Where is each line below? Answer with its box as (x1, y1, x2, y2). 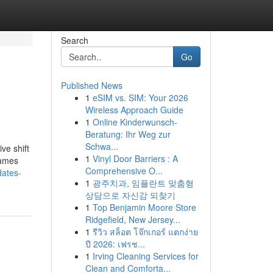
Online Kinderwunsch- (92, 116, 177, 128)
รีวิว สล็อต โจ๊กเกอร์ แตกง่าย (92, 225, 198, 238)
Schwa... (85, 140, 118, 152)
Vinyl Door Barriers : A (92, 152, 178, 165)
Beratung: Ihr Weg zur (85, 128, 171, 140)
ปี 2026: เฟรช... (85, 238, 145, 250)
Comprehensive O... (85, 165, 163, 177)
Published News (60, 79, 122, 91)
